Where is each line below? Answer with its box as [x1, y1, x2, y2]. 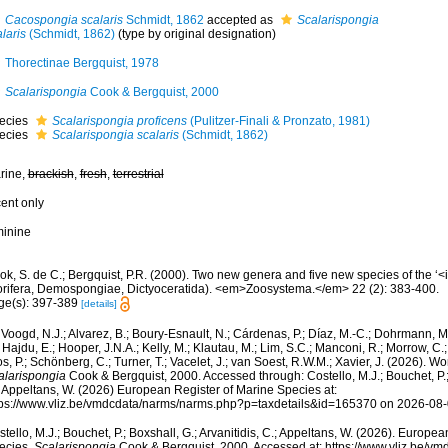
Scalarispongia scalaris [51, 128, 179, 142]
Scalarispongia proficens [51, 114, 187, 128]
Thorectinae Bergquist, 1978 [4, 56, 159, 70]
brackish [27, 167, 74, 181]
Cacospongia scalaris [4, 13, 123, 27]
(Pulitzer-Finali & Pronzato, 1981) [186, 114, 370, 128]
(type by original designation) [114, 27, 276, 41]
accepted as [203, 13, 276, 27]
